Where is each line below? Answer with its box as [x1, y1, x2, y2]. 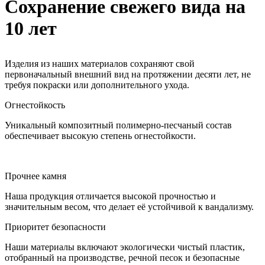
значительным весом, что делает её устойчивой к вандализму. [5, 201, 254, 212]
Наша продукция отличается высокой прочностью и [5, 190, 216, 201]
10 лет [5, 17, 57, 39]
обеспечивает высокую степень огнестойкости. [5, 130, 196, 141]
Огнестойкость [5, 99, 65, 110]
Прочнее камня [5, 170, 66, 181]
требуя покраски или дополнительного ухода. [5, 79, 189, 90]
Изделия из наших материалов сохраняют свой [5, 58, 195, 69]
